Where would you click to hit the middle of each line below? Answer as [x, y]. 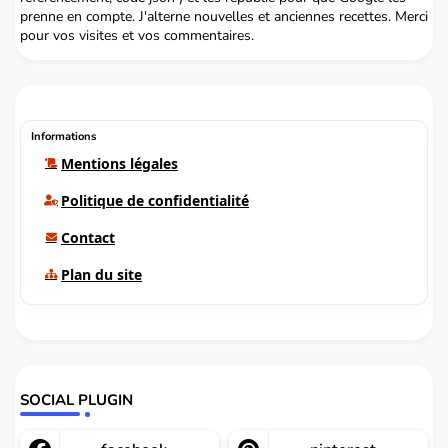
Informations [63, 136]
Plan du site [101, 274]
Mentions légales [119, 163]
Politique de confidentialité [155, 200]
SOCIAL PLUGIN [76, 399]
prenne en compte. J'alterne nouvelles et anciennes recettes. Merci [224, 16]
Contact [88, 237]
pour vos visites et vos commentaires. [137, 35]
